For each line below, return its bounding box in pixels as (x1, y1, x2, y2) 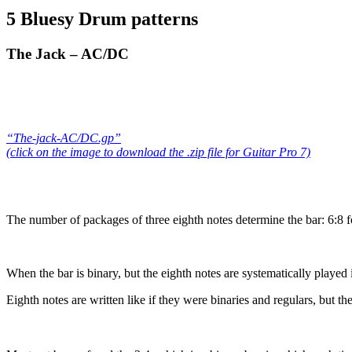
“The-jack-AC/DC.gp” (6, 130, 121, 145)
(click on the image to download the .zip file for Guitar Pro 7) (6, 145, 310, 159)
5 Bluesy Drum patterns (6, 9, 198, 30)
